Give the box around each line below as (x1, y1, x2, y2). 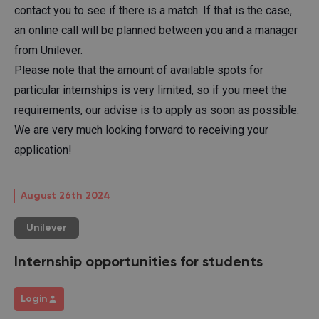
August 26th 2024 (21, 190, 110, 201)
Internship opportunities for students (14, 255, 263, 270)
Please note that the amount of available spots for (14, 63, 263, 77)
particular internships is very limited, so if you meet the (14, 83, 287, 97)
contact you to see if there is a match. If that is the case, (14, 3, 292, 17)
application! (14, 142, 72, 157)
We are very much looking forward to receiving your (14, 122, 268, 137)
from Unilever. (14, 43, 83, 57)
